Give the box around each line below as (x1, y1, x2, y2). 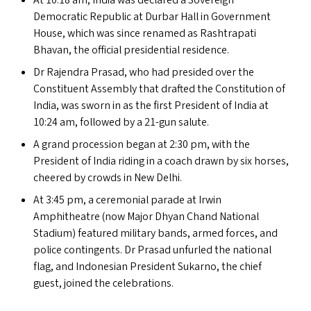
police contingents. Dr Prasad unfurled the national (33, 242, 271, 258)
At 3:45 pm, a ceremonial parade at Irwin (33, 192, 221, 208)
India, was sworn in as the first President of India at (33, 98, 269, 113)
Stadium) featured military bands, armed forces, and (33, 226, 278, 241)
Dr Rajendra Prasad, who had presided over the (33, 65, 254, 80)
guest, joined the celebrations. (33, 276, 174, 291)
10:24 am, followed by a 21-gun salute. (33, 115, 209, 130)
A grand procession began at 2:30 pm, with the (33, 137, 250, 152)
